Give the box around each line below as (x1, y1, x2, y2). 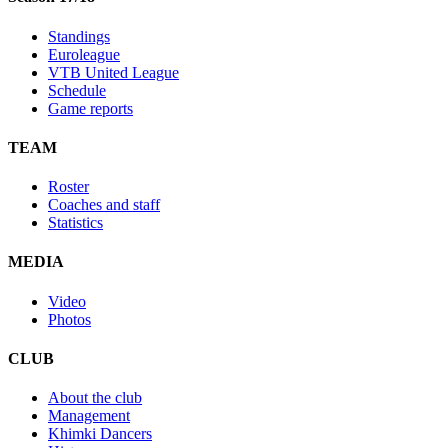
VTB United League (48, 63, 179, 81)
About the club (48, 389, 142, 407)
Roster (48, 178, 89, 196)
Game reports (48, 99, 133, 117)
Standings (48, 27, 110, 45)
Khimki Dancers (48, 425, 152, 443)
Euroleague (48, 45, 120, 63)
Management (48, 407, 130, 425)
